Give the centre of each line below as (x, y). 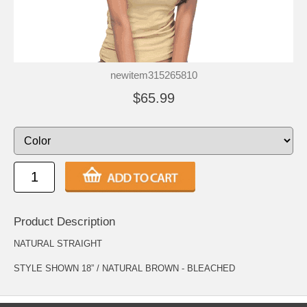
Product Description (64, 222)
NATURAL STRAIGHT (58, 244)
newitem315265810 (153, 75)
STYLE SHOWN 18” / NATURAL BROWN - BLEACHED (124, 269)
